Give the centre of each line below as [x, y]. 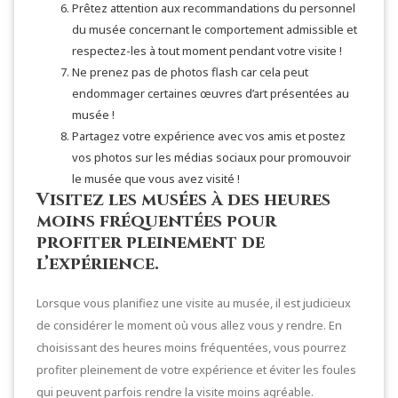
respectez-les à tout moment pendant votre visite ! [207, 50]
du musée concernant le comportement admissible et [215, 29]
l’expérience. [98, 263]
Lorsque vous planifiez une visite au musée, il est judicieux [194, 302]
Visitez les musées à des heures [183, 199]
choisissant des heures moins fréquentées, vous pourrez [191, 347]
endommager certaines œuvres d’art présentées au [211, 93]
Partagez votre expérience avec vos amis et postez [209, 135]
